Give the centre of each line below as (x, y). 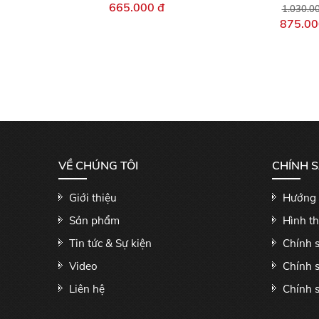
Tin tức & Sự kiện (110, 244)
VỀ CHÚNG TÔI (98, 166)
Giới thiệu (93, 198)
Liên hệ (87, 289)
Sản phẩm (94, 221)
